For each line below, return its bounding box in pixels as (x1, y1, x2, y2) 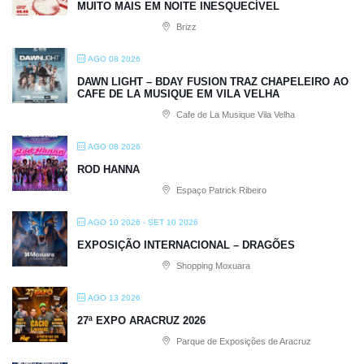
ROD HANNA (77, 162, 140, 175)
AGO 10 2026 (88, 217, 141, 227)
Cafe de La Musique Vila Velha (174, 109, 295, 119)
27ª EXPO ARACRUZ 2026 (77, 314, 206, 327)
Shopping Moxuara (174, 260, 250, 271)
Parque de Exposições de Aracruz (174, 336, 311, 346)
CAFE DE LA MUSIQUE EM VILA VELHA (77, 87, 279, 100)
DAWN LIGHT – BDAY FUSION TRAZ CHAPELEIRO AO (77, 75, 349, 88)
